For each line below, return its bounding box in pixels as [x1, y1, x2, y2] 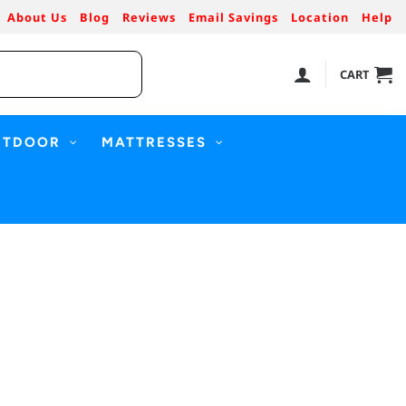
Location [291, 8, 349, 25]
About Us [7, 8, 67, 25]
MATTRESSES [101, 134, 207, 150]
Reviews [122, 8, 176, 25]
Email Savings [188, 8, 278, 25]
